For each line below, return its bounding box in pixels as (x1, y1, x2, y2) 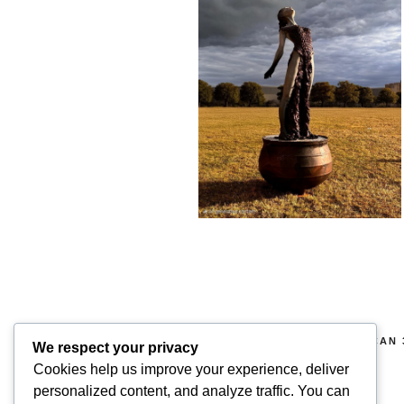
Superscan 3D (193, 384, 274, 399)
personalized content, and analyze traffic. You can (33, 383, 350, 399)
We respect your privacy (32, 340, 198, 356)
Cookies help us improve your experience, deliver (33, 362, 349, 378)
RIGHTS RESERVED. (193, 349, 318, 361)
